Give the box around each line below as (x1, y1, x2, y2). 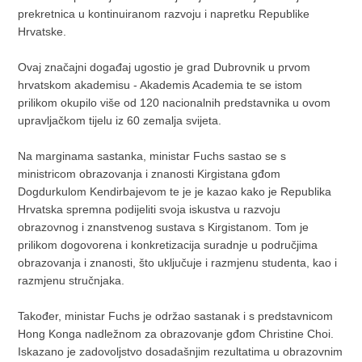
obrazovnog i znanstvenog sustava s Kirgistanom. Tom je (18, 221, 309, 234)
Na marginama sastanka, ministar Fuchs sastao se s (18, 149, 287, 163)
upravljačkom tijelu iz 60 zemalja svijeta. (18, 114, 222, 128)
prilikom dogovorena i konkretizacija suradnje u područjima (18, 238, 318, 252)
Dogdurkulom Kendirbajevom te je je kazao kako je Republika (18, 185, 332, 199)
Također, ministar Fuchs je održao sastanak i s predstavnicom (18, 309, 334, 323)
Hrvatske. (18, 25, 67, 39)
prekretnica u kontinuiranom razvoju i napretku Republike (18, 7, 310, 21)
